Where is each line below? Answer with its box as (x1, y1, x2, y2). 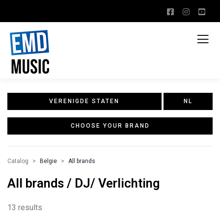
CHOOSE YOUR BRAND (70, 122, 150, 129)
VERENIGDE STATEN (49, 98, 120, 105)
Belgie (40, 158, 57, 165)
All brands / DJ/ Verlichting (7, 176, 160, 191)
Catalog (7, 158, 28, 165)
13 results (7, 203, 42, 212)
